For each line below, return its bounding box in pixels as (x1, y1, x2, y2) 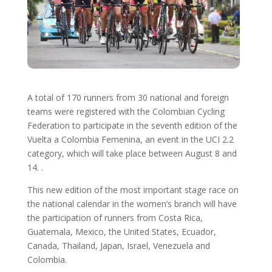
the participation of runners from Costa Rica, (27, 211, 203, 223)
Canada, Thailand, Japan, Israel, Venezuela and (27, 239, 210, 251)
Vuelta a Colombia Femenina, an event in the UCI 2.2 (27, 133, 234, 145)
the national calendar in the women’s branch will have (27, 197, 237, 209)
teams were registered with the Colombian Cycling (27, 105, 225, 117)
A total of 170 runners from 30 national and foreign (27, 91, 229, 103)
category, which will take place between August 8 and (27, 147, 237, 159)
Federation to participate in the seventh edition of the (27, 119, 237, 131)
